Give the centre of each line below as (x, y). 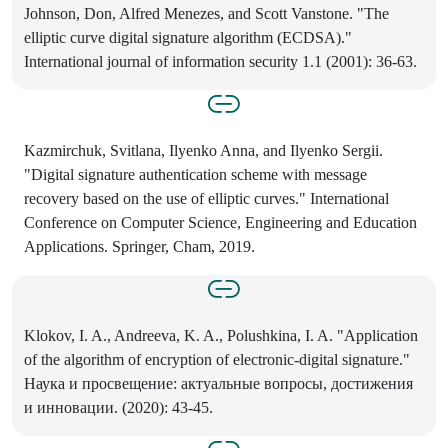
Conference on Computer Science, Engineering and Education (220, 223)
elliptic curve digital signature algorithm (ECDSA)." (188, 38)
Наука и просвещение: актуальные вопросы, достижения (218, 384)
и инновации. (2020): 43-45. (118, 408)
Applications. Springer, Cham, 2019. (139, 247)
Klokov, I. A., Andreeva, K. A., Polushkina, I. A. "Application (221, 336)
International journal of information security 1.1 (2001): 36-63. (220, 62)
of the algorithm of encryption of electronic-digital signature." (217, 360)
